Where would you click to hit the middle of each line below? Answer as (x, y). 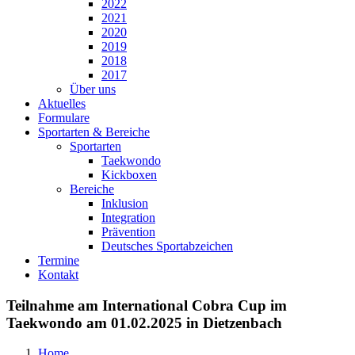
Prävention (128, 232)
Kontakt (58, 275)
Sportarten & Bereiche (94, 132)
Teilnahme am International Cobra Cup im (147, 305)
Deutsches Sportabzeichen (167, 246)
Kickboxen (129, 175)
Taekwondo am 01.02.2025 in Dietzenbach (144, 323)
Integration (128, 218)
